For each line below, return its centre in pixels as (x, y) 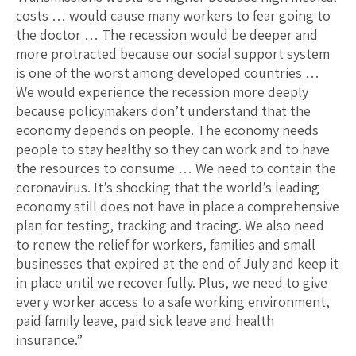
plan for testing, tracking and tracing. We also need (170, 225)
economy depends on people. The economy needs (167, 130)
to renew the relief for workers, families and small (166, 244)
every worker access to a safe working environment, (173, 301)
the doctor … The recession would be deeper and (167, 34)
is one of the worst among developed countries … (168, 72)
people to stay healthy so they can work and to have (173, 149)
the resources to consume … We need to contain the (176, 168)
